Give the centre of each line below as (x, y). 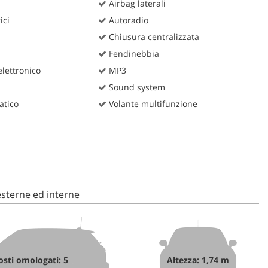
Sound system (136, 87)
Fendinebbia (133, 53)
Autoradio (128, 20)
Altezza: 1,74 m (198, 260)
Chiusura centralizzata (153, 36)
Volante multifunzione (152, 103)
